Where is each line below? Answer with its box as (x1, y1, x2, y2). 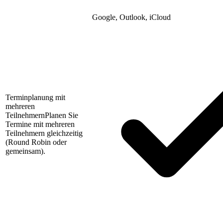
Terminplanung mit (5, 93, 65, 102)
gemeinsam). (5, 147, 45, 156)
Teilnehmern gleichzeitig (5, 129, 83, 138)
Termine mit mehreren (5, 120, 75, 129)
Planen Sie (45, 111, 78, 120)
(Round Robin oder (5, 138, 67, 147)
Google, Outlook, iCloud (92, 13, 171, 22)
